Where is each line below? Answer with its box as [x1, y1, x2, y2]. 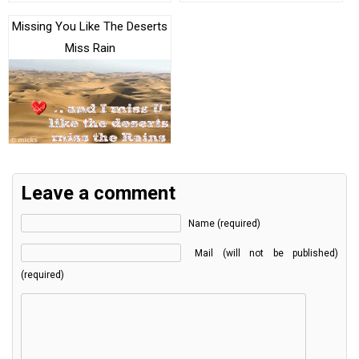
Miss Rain [64, 41, 115, 56]
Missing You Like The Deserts [12, 19, 167, 34]
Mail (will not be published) [195, 247, 339, 259]
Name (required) [188, 217, 260, 229]
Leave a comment [21, 181, 175, 204]
